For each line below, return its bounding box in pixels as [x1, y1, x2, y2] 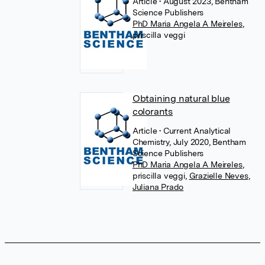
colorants [132, 106, 173, 117]
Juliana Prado [132, 182, 184, 192]
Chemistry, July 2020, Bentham [132, 137, 247, 147]
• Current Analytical [159, 126, 231, 135]
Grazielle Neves [189, 171, 248, 180]
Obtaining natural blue [132, 93, 230, 104]
